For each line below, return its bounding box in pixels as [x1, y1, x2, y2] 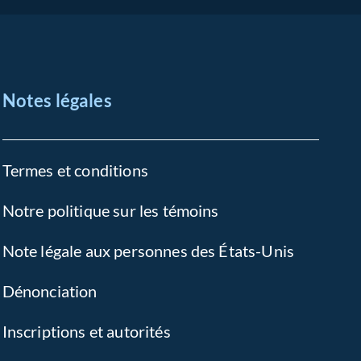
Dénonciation [2, 281, 98, 301]
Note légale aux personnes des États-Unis [2, 241, 295, 260]
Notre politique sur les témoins [2, 201, 219, 220]
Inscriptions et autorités [2, 322, 171, 341]
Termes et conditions [2, 160, 148, 180]
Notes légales [2, 89, 112, 111]
